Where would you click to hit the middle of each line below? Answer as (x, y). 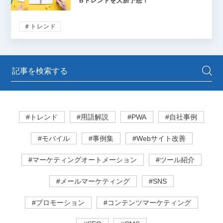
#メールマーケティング (93, 181)
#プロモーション (58, 203)
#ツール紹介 (175, 160)
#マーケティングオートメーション (83, 160)
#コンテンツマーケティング (147, 203)
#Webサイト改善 (159, 139)
